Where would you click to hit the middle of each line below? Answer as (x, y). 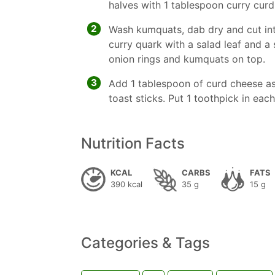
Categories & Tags (145, 243)
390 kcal (126, 184)
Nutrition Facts (133, 143)
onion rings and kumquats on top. (187, 59)
